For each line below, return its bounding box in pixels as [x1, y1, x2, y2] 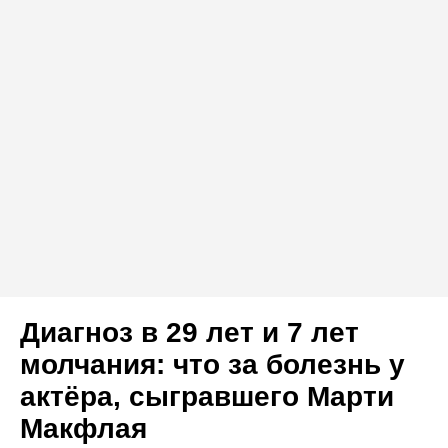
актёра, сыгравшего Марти [20, 381, 394, 413]
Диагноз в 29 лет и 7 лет [20, 317, 359, 349]
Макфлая [20, 413, 147, 445]
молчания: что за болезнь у [20, 349, 405, 381]
